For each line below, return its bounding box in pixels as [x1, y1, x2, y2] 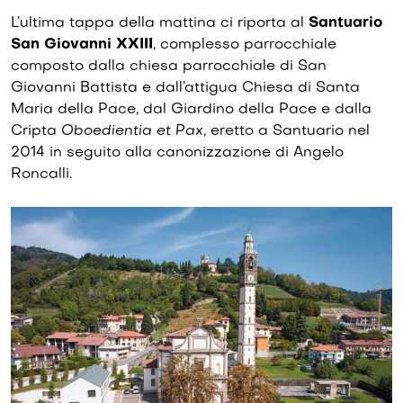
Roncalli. [11, 166, 72, 182]
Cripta [11, 123, 61, 139]
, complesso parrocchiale [153, 37, 336, 52]
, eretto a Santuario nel [203, 123, 370, 139]
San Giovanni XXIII [11, 37, 153, 52]
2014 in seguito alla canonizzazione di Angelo [11, 145, 344, 160]
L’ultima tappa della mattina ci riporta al [11, 15, 309, 31]
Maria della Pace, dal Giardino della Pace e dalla [11, 102, 372, 117]
